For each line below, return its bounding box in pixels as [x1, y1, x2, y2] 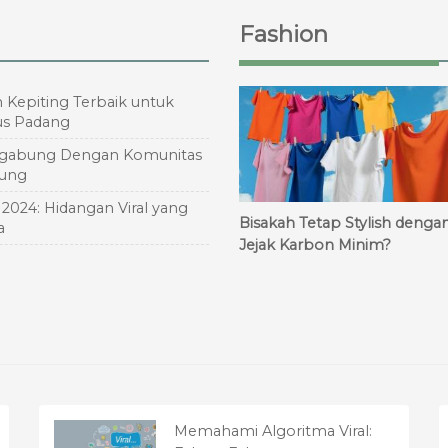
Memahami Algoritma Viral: [174, 421, 372, 440]
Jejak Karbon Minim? [239, 236, 391, 255]
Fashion [239, 19, 328, 48]
